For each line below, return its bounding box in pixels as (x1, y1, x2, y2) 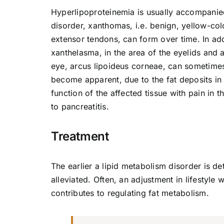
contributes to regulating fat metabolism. (50, 188, 209, 198)
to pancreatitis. (50, 101, 109, 112)
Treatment (50, 129, 109, 144)
